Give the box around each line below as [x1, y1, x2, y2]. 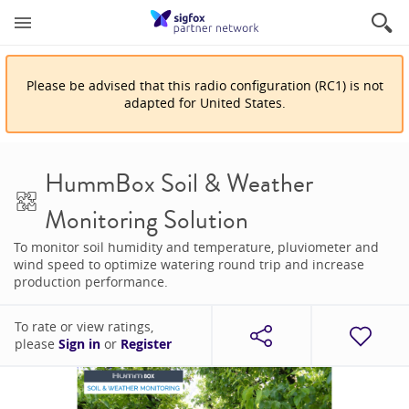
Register [121, 335, 172, 353]
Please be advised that [26, 77, 168, 94]
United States [199, 94, 282, 111]
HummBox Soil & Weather [44, 165, 313, 202]
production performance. [14, 273, 168, 290]
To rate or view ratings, [15, 318, 153, 335]
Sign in [58, 335, 100, 353]
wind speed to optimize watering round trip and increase [14, 256, 364, 273]
